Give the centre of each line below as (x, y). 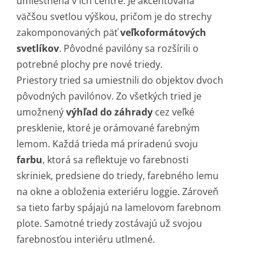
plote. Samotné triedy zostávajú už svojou (109, 224)
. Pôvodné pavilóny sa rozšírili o (129, 49)
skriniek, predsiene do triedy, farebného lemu (118, 176)
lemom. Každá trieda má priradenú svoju (107, 144)
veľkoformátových (163, 33)
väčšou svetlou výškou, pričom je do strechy (114, 17)
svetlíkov (38, 49)
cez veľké (174, 112)
